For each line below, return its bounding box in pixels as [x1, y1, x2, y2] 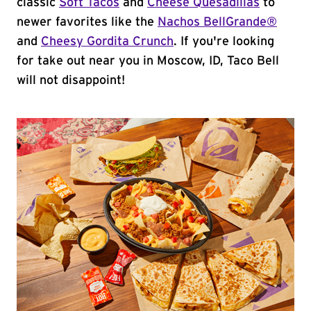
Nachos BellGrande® [158, 16, 277, 28]
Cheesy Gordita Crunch [41, 35, 174, 48]
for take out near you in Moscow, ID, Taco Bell [17, 55, 279, 67]
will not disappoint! [17, 74, 125, 87]
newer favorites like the [17, 16, 158, 28]
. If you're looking [174, 35, 274, 48]
